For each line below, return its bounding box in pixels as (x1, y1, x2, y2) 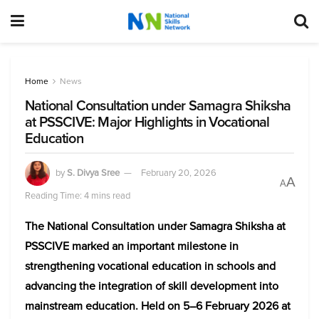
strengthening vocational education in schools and (25, 258, 276, 274)
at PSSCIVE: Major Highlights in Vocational (25, 111, 270, 132)
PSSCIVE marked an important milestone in (25, 238, 239, 254)
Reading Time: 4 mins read (25, 189, 130, 202)
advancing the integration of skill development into (25, 278, 278, 294)
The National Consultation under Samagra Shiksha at (25, 218, 286, 234)
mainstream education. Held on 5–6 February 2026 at (25, 298, 291, 314)
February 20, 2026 (141, 165, 216, 179)
